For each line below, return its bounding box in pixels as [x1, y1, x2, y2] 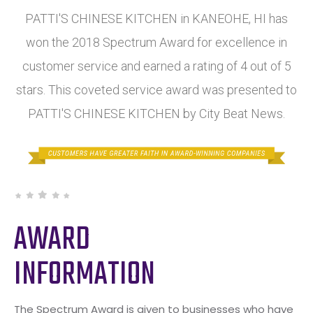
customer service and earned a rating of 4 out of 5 [22, 58, 291, 73]
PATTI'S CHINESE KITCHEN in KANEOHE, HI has [25, 10, 288, 26]
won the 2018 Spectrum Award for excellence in [26, 34, 287, 50]
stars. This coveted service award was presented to [16, 82, 297, 97]
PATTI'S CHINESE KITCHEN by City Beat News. [28, 105, 285, 121]
